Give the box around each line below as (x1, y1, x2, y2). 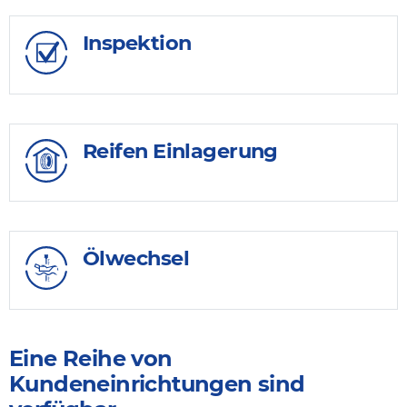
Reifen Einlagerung (83, 137, 278, 164)
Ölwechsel (83, 245, 189, 272)
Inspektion (83, 29, 192, 55)
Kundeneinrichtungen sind (9, 371, 305, 398)
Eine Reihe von (9, 345, 173, 372)
